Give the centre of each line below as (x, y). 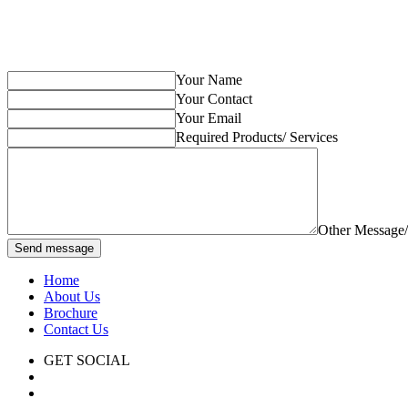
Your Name (209, 80)
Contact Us (76, 330)
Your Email (209, 118)
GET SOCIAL (87, 361)
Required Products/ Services (257, 138)
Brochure (71, 313)
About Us (72, 297)
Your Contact (214, 99)
